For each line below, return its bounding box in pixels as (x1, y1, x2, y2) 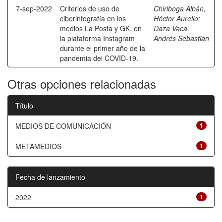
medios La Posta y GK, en (60, 23, 142, 33)
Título (15, 101, 33, 111)
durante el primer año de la (60, 43, 145, 53)
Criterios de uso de (60, 3, 119, 13)
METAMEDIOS (15, 141, 61, 151)
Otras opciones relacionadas (7, 75, 156, 92)
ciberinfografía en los (60, 13, 126, 23)
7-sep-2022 (16, 3, 52, 13)
